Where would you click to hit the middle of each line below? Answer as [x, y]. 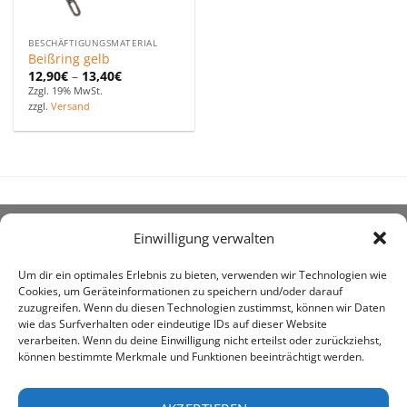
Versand [71, 106]
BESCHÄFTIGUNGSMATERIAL [93, 43]
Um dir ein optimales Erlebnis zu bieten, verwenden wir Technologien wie [203, 275]
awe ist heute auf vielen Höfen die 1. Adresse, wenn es [198, 375]
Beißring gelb [69, 59]
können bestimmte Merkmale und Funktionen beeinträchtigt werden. [191, 357]
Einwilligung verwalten [203, 238]
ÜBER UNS [54, 243]
